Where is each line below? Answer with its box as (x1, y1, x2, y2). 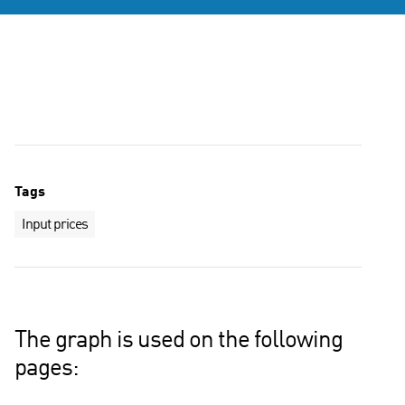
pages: (14, 356, 79, 381)
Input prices (22, 218, 88, 232)
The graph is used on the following (14, 328, 343, 353)
